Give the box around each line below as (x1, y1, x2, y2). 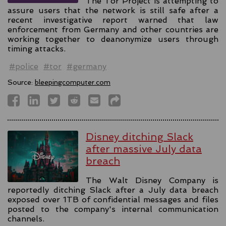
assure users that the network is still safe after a (8, 6, 218, 16)
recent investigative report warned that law (8, 15, 218, 25)
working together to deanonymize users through (8, 34, 218, 44)
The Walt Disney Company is (86, 175, 218, 185)
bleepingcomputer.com (35, 78, 110, 87)
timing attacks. (8, 44, 66, 54)
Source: (8, 78, 35, 87)
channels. (8, 213, 44, 223)
